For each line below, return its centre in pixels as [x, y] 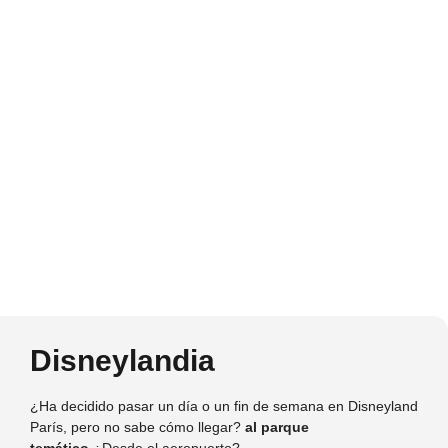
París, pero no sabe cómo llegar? [137, 426]
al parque [277, 426]
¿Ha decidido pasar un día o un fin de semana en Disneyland [224, 405]
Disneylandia [122, 360]
